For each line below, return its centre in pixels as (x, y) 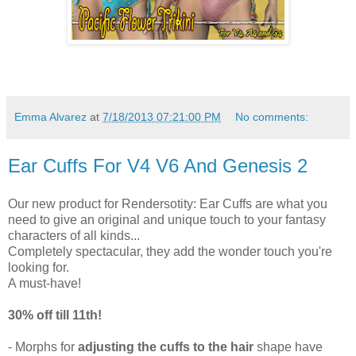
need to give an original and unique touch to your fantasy (167, 220)
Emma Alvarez (50, 117)
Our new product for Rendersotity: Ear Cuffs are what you (168, 204)
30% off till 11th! (55, 315)
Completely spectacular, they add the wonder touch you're (170, 252)
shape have (290, 347)
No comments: (272, 117)
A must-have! (44, 283)
